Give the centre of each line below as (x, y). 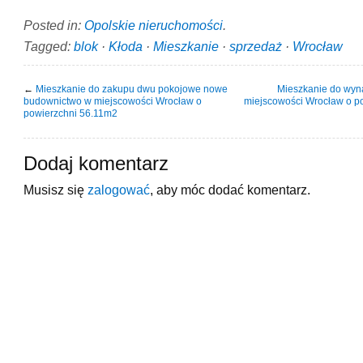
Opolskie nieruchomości (154, 25)
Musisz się (56, 189)
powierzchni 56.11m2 (70, 113)
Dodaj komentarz (96, 163)
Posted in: (54, 25)
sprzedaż (256, 46)
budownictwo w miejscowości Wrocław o (113, 101)
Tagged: (49, 46)
